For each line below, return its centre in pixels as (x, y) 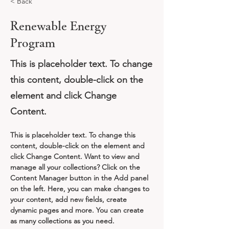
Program (33, 42)
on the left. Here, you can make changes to (81, 188)
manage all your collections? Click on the (76, 167)
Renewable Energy (59, 25)
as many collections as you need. (62, 221)
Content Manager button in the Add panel (80, 178)
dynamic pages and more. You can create (78, 210)
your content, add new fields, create (70, 199)
